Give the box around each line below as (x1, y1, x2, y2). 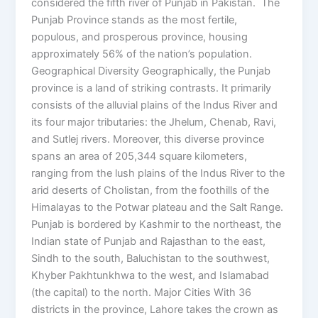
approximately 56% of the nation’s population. (31, 48, 253, 61)
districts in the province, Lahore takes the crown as (31, 303, 279, 317)
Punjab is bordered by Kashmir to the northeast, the (31, 218, 282, 231)
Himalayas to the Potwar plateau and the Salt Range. (31, 201, 284, 214)
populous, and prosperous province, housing (31, 31, 248, 44)
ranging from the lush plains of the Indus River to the (31, 167, 285, 180)
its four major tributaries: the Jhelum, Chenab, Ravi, (31, 116, 277, 129)
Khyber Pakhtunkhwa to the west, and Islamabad (31, 269, 270, 283)
